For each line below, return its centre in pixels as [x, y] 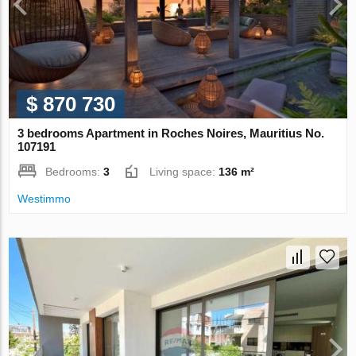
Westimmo [44, 199]
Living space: [184, 172]
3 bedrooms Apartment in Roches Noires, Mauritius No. [171, 133]
